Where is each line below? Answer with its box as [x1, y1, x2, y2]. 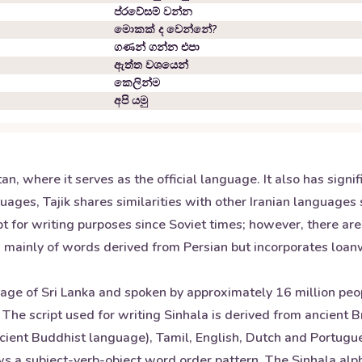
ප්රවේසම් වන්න [114, 4, 192, 19]
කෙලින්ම [114, 75, 160, 90]
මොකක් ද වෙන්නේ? [114, 22, 217, 37]
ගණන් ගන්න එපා [114, 40, 200, 55]
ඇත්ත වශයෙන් [114, 57, 188, 73]
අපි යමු [114, 93, 148, 108]
